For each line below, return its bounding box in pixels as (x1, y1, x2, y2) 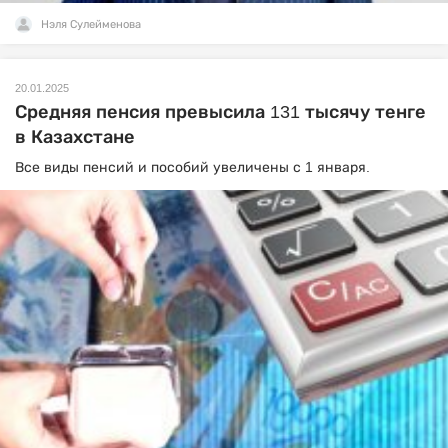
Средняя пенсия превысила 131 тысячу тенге (15, 102, 426, 122)
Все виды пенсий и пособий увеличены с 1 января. (15, 159, 370, 175)
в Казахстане (15, 127, 135, 147)
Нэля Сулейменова (41, 18, 141, 30)
